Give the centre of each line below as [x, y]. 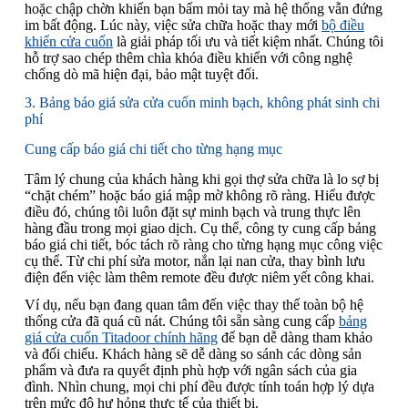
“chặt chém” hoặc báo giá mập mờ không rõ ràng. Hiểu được [199, 195]
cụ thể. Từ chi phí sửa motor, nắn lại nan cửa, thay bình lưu [194, 260]
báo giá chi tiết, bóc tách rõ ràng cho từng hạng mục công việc [203, 244]
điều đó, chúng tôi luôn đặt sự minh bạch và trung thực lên [192, 211]
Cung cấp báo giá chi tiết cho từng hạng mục [153, 148]
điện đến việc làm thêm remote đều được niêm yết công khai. [199, 277]
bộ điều [342, 25]
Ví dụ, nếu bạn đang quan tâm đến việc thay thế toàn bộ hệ [194, 305]
